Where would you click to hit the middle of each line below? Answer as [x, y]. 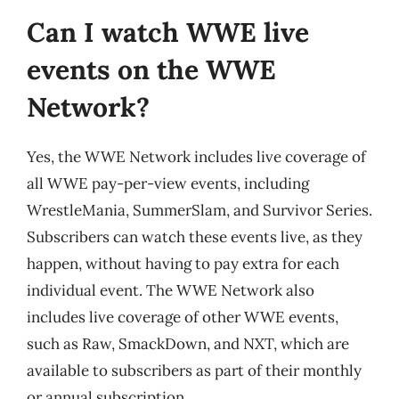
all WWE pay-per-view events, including [168, 183]
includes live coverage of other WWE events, [183, 317]
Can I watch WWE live [168, 32]
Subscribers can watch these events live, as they [195, 237]
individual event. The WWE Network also [171, 290]
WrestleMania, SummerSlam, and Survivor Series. [199, 210]
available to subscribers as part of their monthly [194, 370]
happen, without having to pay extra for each [183, 264]
